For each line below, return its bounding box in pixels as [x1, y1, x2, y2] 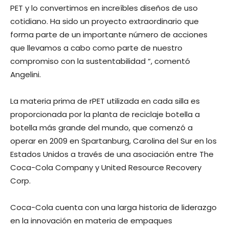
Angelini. [10, 69, 41, 80]
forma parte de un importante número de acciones [10, 29, 208, 40]
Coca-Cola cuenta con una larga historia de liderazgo [10, 202, 217, 213]
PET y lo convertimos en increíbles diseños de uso [10, 3, 198, 13]
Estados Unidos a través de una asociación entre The [10, 149, 214, 159]
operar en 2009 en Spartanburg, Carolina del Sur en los [10, 135, 217, 146]
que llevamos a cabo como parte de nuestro [10, 42, 182, 53]
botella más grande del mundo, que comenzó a [10, 122, 193, 133]
